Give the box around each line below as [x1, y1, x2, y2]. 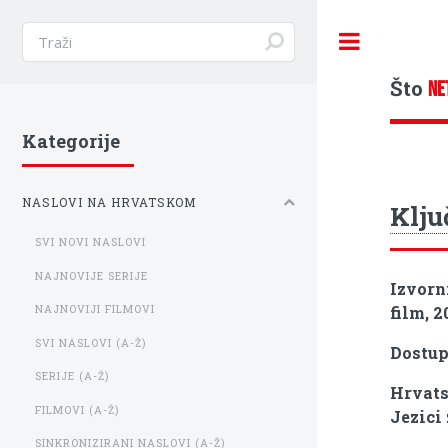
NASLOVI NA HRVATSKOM [22, 195, 196, 211]
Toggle [382, 32, 425, 50]
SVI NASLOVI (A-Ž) [35, 335, 147, 350]
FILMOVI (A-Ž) [35, 402, 120, 417]
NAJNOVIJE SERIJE [35, 268, 149, 283]
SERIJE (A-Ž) [35, 369, 110, 384]
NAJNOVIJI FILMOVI [35, 302, 156, 317]
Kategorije [22, 129, 120, 154]
